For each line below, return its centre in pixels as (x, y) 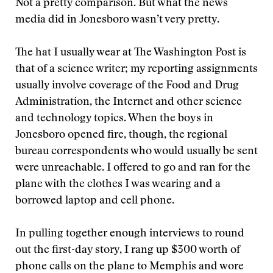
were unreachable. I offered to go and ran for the (133, 168)
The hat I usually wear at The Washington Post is (131, 53)
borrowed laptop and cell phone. (95, 201)
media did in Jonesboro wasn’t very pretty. (117, 20)
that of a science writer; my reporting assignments (136, 69)
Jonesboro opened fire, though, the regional (121, 135)
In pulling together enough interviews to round (130, 234)
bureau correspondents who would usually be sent (136, 152)
